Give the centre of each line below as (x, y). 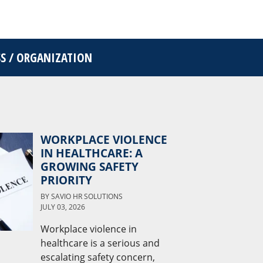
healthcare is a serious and (100, 243)
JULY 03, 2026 (63, 207)
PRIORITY (66, 180)
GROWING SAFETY (89, 166)
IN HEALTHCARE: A (91, 153)
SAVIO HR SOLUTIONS (87, 196)
